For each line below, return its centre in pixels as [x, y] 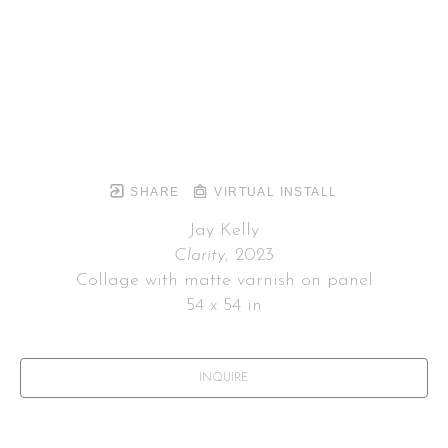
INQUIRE [224, 377]
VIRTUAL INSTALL [273, 191]
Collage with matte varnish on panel [224, 280]
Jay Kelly [224, 230]
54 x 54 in [224, 305]
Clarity [199, 255]
